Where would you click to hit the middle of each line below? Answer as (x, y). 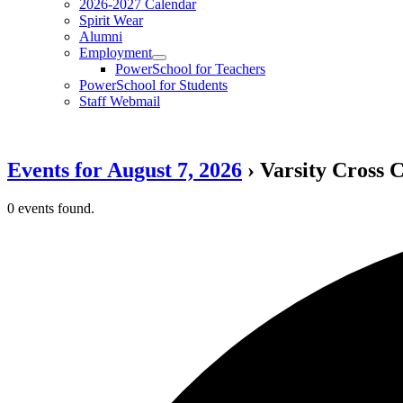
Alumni (101, 36)
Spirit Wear (111, 20)
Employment (116, 53)
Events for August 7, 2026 (125, 170)
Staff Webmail (120, 101)
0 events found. (51, 208)
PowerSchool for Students (153, 85)
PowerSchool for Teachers (190, 69)
